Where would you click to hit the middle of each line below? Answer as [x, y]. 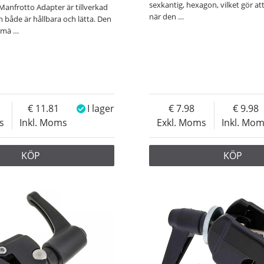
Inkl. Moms [44, 123]
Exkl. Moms [182, 123]
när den [164, 17]
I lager [101, 109]
